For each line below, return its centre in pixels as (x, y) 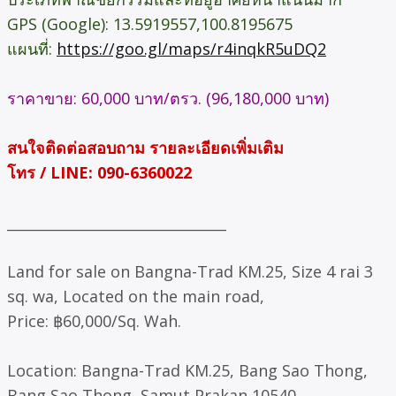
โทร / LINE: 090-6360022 (99, 172)
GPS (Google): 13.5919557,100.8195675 (150, 23)
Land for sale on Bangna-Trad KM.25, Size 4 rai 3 (190, 271)
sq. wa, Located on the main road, (136, 296)
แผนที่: (32, 48)
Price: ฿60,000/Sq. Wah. (94, 320)
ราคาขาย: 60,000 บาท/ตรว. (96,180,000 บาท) (168, 98)
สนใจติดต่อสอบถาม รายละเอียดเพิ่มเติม (145, 147)
